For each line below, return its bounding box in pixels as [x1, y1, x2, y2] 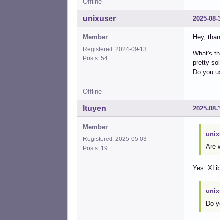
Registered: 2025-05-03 [83, 136, 147, 143]
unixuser [83, 14, 116, 23]
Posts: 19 [83, 145, 110, 152]
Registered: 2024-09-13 [83, 46, 147, 53]
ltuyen [83, 104, 106, 113]
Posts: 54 [83, 55, 110, 62]
